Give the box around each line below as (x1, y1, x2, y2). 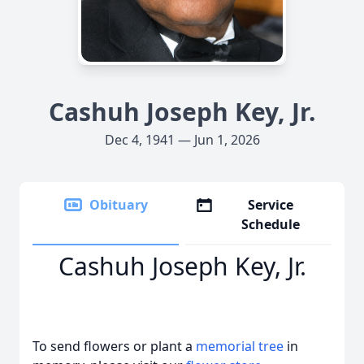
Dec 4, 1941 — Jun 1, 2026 (104, 131, 260, 149)
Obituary (89, 196, 148, 214)
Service (248, 196, 294, 214)
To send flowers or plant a (32, 337, 196, 355)
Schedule (241, 215, 301, 233)
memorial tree (196, 337, 284, 355)
